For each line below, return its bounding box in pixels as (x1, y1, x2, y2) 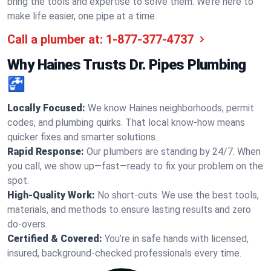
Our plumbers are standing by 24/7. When (87, 146, 261, 157)
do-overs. (7, 218, 47, 230)
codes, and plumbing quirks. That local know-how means (7, 117, 245, 128)
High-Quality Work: (7, 189, 95, 201)
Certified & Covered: (7, 233, 102, 244)
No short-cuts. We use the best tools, (97, 189, 259, 201)
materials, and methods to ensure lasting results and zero (7, 204, 251, 215)
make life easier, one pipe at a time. (7, 10, 157, 22)
